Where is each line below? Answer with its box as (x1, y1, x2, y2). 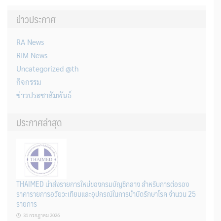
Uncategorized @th (16, 63, 79, 74)
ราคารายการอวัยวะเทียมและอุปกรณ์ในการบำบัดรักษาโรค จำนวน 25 (16, 186, 196, 200)
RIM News (16, 50, 47, 60)
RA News (16, 37, 44, 47)
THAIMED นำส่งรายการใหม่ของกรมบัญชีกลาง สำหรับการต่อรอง (16, 177, 189, 190)
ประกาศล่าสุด (16, 113, 62, 131)
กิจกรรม (16, 76, 41, 87)
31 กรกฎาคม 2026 (23, 211, 60, 218)
